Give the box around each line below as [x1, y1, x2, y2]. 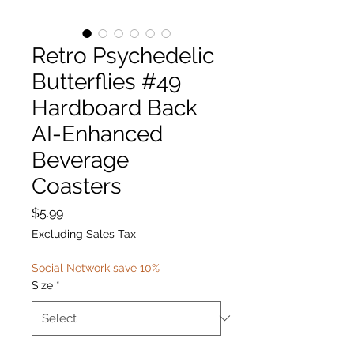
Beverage [32, 146, 129, 173]
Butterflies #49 [32, 68, 181, 95]
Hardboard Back [32, 94, 198, 121]
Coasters [32, 172, 122, 199]
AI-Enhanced [32, 120, 163, 147]
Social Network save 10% [32, 261, 160, 274]
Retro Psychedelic [32, 42, 214, 69]
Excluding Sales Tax [32, 227, 136, 240]
